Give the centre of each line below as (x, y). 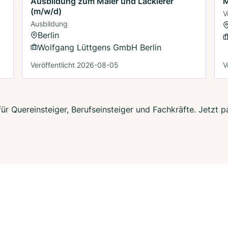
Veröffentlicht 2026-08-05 (75, 65)
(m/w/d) (46, 11)
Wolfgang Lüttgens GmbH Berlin (100, 47)
